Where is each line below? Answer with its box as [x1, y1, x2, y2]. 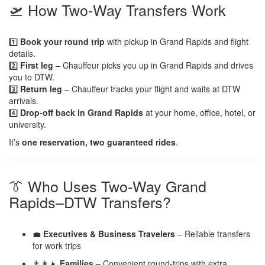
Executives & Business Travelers [43, 227, 175, 240]
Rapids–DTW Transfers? [9, 190, 171, 212]
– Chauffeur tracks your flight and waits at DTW [62, 82, 240, 95]
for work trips [33, 239, 81, 251]
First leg [20, 59, 53, 71]
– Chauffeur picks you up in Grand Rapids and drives [53, 59, 253, 71]
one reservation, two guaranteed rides [22, 135, 176, 148]
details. [9, 47, 35, 59]
